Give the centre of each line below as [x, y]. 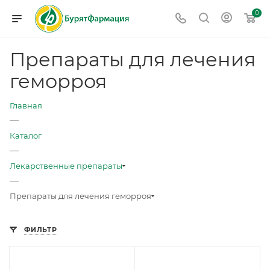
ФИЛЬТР [41, 230]
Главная [26, 105]
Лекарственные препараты [66, 166]
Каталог [26, 136]
